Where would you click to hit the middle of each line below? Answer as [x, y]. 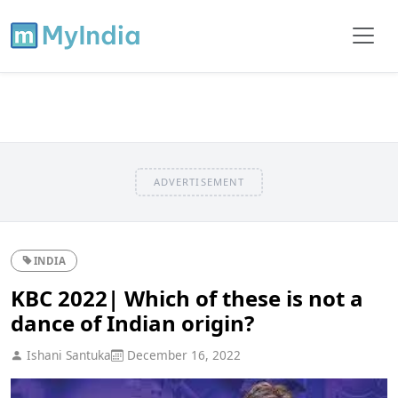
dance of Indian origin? [132, 322]
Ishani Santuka [67, 354]
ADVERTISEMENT [199, 181]
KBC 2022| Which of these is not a [187, 298]
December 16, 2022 [182, 354]
